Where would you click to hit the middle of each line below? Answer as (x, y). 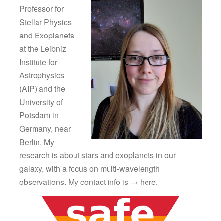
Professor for (41, 8)
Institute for (38, 62)
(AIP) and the (42, 88)
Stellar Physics (45, 22)
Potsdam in (39, 115)
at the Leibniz (43, 48)
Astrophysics (42, 75)
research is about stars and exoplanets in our (97, 155)
